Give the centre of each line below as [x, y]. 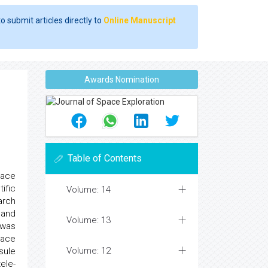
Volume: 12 [89, 251]
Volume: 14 [89, 190]
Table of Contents [105, 158]
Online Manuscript [140, 20]
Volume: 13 [89, 220]
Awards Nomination [122, 80]
